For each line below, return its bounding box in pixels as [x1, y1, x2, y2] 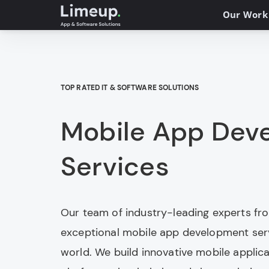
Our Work [222, 8, 268, 20]
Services [61, 149, 169, 184]
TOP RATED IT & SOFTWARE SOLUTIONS [61, 83, 199, 92]
